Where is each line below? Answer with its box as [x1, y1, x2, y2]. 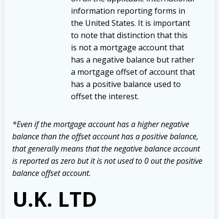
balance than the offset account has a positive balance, [12, 131, 198, 142]
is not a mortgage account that [71, 42, 184, 53]
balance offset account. [12, 167, 91, 178]
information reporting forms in [71, 5, 185, 16]
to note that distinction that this [71, 29, 188, 41]
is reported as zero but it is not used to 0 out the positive [12, 155, 202, 166]
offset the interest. [71, 90, 139, 102]
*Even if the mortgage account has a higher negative [12, 118, 189, 130]
